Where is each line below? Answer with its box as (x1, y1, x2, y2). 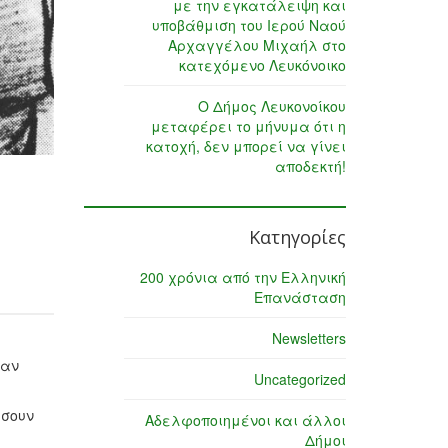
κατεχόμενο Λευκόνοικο (179, 55, 346, 76)
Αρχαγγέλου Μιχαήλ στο (168, 35, 346, 56)
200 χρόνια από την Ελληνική (140, 267, 346, 288)
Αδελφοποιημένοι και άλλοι (145, 410, 346, 431)
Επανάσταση (254, 287, 346, 308)
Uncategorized (254, 369, 346, 390)
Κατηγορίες (249, 225, 346, 250)
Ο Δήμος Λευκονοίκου (198, 96, 346, 117)
